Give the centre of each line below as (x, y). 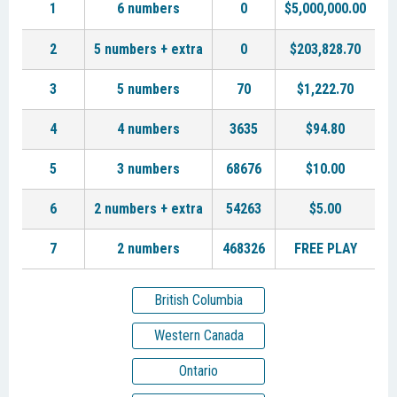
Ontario (198, 371)
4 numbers (148, 129)
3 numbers (148, 169)
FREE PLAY (325, 249)
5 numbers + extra (148, 49)
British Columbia (198, 300)
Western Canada (198, 335)
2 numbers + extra (148, 209)
